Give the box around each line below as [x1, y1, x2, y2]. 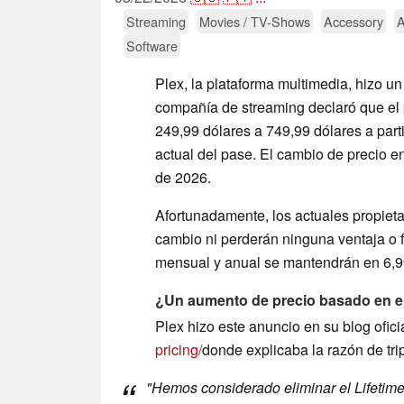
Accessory [324, 11, 383, 31]
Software [126, 35, 178, 55]
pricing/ [155, 339, 202, 361]
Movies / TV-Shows [199, 11, 310, 31]
